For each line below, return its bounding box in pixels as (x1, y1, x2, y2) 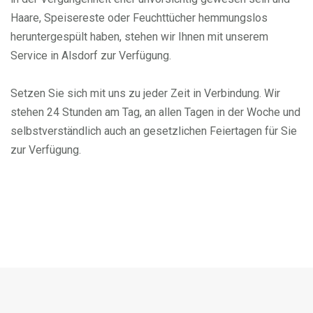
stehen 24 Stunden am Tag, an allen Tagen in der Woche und (10, 105, 300, 119)
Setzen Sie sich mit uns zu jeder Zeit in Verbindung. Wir (10, 87, 280, 100)
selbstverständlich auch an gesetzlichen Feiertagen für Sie (10, 124, 297, 138)
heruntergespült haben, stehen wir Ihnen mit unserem (10, 30, 268, 43)
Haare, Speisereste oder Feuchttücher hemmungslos (10, 11, 268, 24)
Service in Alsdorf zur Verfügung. (10, 49, 171, 62)
